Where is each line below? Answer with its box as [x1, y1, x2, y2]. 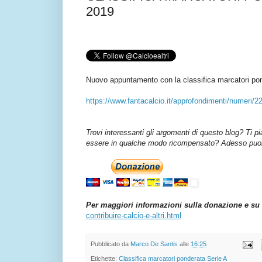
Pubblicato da [91, 240, 130, 248]
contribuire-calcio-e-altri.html [86, 211, 181, 220]
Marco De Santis [130, 240, 178, 248]
